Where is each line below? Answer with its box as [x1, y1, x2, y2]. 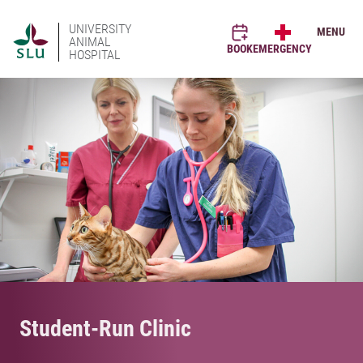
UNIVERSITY [69, 21, 131, 36]
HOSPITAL [69, 47, 120, 62]
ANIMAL [69, 34, 110, 49]
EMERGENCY [253, 42, 312, 55]
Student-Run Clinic [19, 314, 191, 342]
